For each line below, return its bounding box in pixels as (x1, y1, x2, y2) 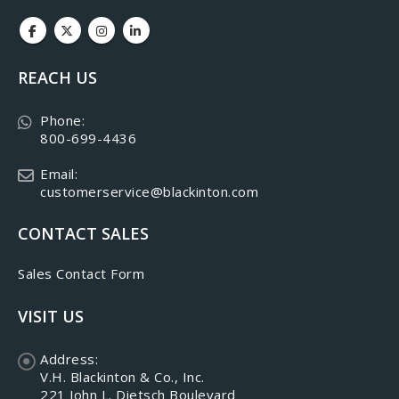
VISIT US (18, 305, 84, 327)
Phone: (40, 111, 85, 130)
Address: (40, 349, 98, 368)
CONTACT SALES (18, 222, 149, 244)
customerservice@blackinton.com (40, 183, 258, 201)
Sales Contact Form (18, 264, 144, 282)
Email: (40, 165, 77, 183)
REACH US (18, 67, 97, 89)
